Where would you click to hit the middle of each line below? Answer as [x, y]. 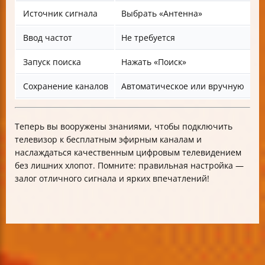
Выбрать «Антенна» [162, 13]
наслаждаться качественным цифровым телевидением [128, 152]
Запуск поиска [52, 62]
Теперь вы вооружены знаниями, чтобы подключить [124, 126]
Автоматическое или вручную [183, 86]
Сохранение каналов [66, 86]
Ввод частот [48, 37]
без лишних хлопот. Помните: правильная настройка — [129, 165]
